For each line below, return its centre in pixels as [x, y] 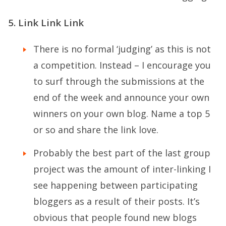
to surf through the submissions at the [119, 81]
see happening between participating [116, 185]
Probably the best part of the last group [122, 153]
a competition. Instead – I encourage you [122, 65]
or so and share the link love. [96, 130]
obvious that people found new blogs [115, 217]
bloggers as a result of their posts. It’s [117, 201]
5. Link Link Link [46, 23]
